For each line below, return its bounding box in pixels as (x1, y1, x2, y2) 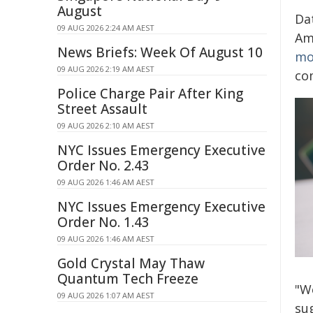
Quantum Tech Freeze (57, 270, 198, 288)
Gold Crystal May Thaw (57, 254, 205, 272)
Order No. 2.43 (57, 156, 150, 175)
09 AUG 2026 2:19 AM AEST (57, 64, 154, 74)
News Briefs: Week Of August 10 (57, 43, 263, 61)
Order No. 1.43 (57, 213, 150, 231)
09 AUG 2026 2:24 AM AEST (57, 22, 154, 33)
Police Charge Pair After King (57, 85, 243, 103)
